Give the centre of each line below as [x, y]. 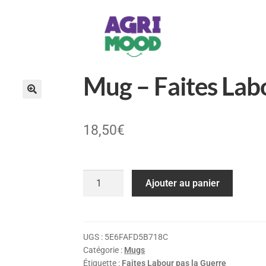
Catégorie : [104, 250]
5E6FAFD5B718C [137, 237]
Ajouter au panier [182, 183]
